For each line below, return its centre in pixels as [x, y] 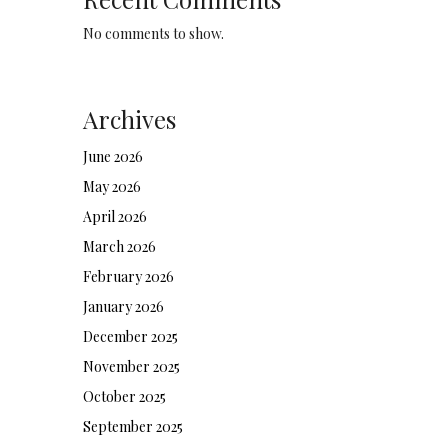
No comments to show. [153, 33]
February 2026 [128, 276]
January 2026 [123, 306]
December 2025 [130, 336]
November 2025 [131, 366]
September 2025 [132, 426]
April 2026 [114, 216]
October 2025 [124, 396]
